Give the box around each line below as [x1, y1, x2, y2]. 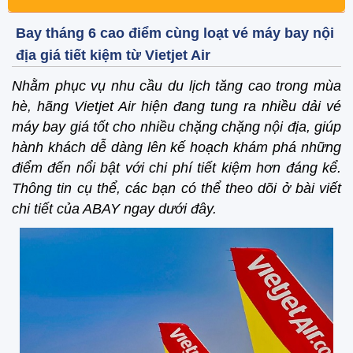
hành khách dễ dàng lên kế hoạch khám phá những [12, 139, 341, 155]
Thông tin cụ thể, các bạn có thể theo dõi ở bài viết [12, 180, 341, 196]
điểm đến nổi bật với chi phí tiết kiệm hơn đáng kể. [12, 159, 341, 176]
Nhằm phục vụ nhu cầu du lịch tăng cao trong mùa [12, 77, 341, 94]
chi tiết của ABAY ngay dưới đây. [12, 200, 217, 217]
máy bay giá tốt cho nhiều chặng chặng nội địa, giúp [12, 118, 341, 135]
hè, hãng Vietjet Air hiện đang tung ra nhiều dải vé [12, 98, 341, 114]
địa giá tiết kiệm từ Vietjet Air [16, 46, 210, 63]
